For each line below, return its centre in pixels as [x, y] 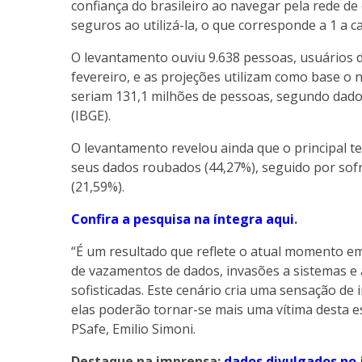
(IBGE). [91, 116]
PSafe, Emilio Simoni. [133, 329]
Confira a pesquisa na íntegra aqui [183, 219]
